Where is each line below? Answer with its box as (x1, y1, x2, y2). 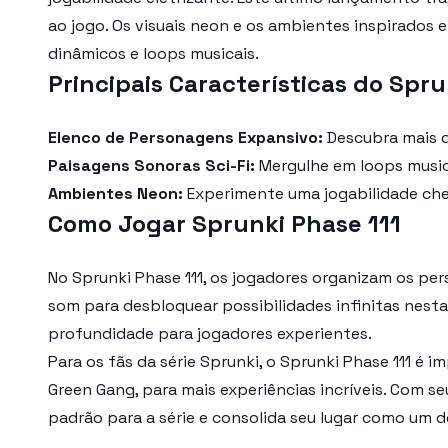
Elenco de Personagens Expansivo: (48, 127, 323, 148)
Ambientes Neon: (48, 183, 183, 204)
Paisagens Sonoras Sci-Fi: (48, 155, 255, 176)
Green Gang (48, 379, 135, 400)
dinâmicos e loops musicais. (48, 43, 259, 64)
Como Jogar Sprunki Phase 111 (48, 208, 401, 239)
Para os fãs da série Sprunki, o (48, 351, 280, 372)
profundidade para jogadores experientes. (48, 323, 372, 344)
